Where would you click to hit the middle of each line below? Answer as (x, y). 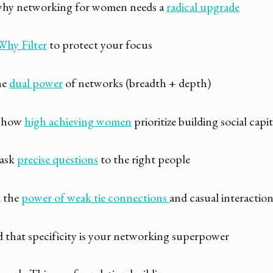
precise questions (58, 159)
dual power (36, 83)
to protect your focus (100, 45)
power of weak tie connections (95, 198)
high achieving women (78, 121)
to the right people (144, 159)
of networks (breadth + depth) (137, 83)
